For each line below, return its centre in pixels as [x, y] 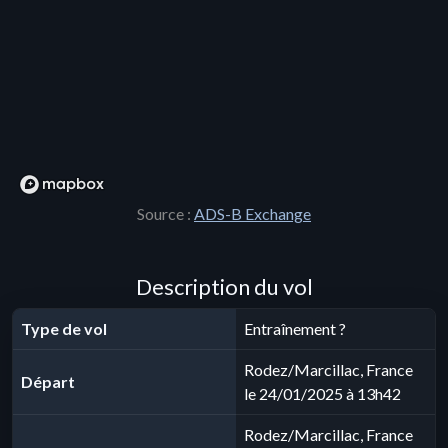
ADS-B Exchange [252, 213]
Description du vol [224, 287]
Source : [165, 213]
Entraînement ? [295, 328]
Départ [48, 381]
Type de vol [64, 328]
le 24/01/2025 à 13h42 [322, 393]
